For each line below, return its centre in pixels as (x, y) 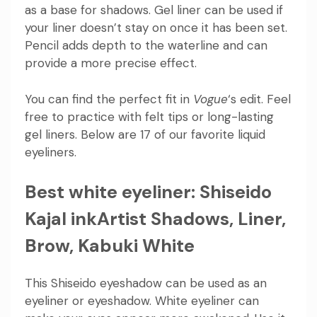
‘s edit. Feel (259, 99)
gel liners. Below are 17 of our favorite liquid (145, 134)
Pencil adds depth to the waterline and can (146, 46)
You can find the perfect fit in (109, 99)
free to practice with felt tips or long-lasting (149, 116)
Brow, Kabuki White (110, 246)
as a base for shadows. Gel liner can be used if (154, 10)
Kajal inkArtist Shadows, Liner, (155, 219)
